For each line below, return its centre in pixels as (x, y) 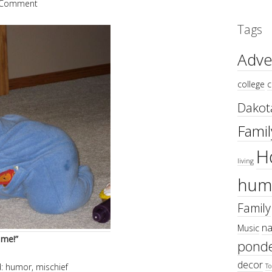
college (251, 84)
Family (254, 208)
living (245, 161)
